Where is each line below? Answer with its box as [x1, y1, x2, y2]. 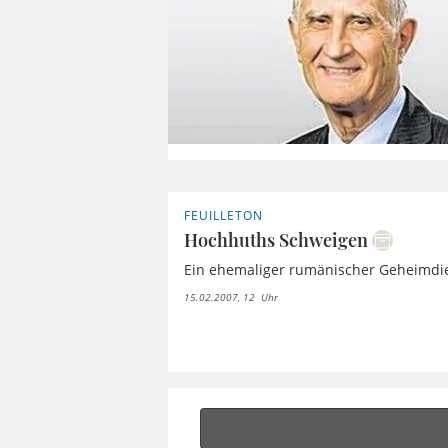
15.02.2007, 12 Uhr [184, 289, 279, 304]
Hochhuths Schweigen [184, 227, 369, 252]
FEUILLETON [184, 206, 263, 224]
